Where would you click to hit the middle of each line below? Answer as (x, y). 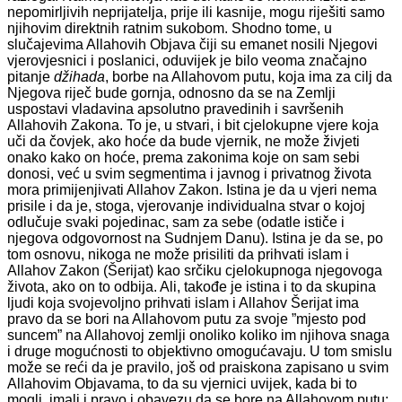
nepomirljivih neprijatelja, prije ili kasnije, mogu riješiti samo (196, 13)
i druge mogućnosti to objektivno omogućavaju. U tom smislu (200, 352)
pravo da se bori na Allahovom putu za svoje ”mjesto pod (187, 319)
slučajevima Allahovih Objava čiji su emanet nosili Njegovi (192, 45)
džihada (79, 77)
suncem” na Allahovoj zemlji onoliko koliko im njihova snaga (198, 336)
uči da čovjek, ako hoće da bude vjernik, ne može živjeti (184, 142)
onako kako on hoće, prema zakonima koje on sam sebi (184, 158)
